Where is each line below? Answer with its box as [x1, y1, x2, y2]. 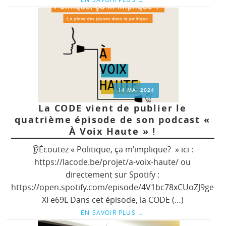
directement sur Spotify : [66, 168, 160, 180]
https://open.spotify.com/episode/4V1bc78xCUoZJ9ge [11, 181, 214, 193]
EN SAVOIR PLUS [80, 208, 138, 216]
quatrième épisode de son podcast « [15, 113, 210, 126]
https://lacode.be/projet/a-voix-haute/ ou [34, 156, 191, 167]
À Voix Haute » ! [69, 125, 156, 138]
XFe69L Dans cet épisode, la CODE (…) [41, 194, 184, 205]
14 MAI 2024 [118, 86, 155, 93]
